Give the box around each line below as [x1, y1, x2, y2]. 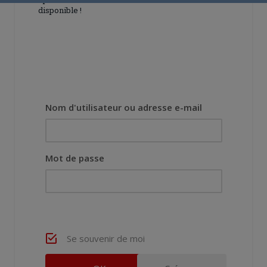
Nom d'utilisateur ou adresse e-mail [45, 101, 202, 114]
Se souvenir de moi [67, 232, 145, 245]
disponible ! [38, 5, 82, 16]
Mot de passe [45, 152, 104, 164]
